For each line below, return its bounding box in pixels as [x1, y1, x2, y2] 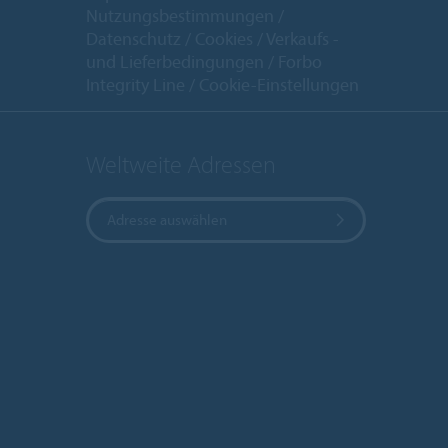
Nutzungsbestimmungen [86, 3, 274, 27]
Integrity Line [86, 72, 185, 96]
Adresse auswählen [107, 210, 227, 230]
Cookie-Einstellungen [199, 72, 359, 96]
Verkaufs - [266, 26, 339, 50]
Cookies [195, 26, 253, 50]
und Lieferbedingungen [86, 49, 264, 73]
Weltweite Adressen [86, 149, 276, 180]
